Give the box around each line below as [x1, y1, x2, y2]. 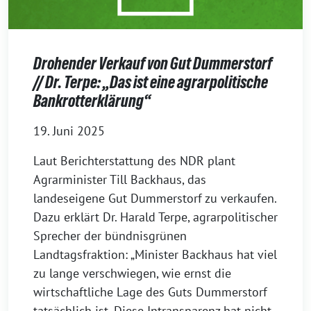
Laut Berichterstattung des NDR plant [33, 153, 235, 169]
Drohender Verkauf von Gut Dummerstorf [33, 54, 272, 74]
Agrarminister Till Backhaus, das [33, 171, 206, 188]
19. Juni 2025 [33, 123, 105, 140]
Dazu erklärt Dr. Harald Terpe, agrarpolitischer [33, 209, 278, 226]
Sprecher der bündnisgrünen [33, 228, 187, 244]
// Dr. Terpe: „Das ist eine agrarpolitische [33, 73, 268, 92]
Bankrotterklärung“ [33, 92, 151, 111]
